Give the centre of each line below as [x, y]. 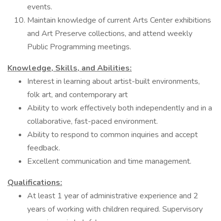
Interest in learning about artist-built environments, [113, 81]
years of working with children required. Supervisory [115, 209]
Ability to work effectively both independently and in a [120, 108]
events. [40, 7]
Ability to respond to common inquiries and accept [112, 135]
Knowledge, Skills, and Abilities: [70, 68]
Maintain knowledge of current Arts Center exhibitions [119, 20]
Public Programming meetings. [80, 47]
